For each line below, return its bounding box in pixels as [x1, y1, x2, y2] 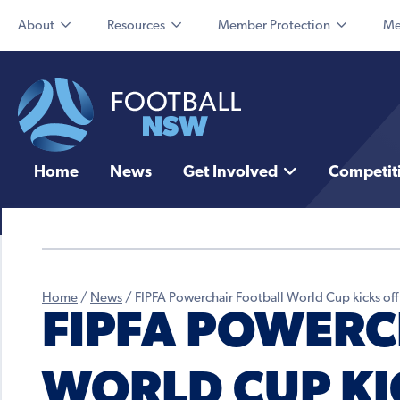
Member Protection [218, 20, 330, 33]
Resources [107, 20, 165, 33]
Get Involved [182, 164, 278, 182]
